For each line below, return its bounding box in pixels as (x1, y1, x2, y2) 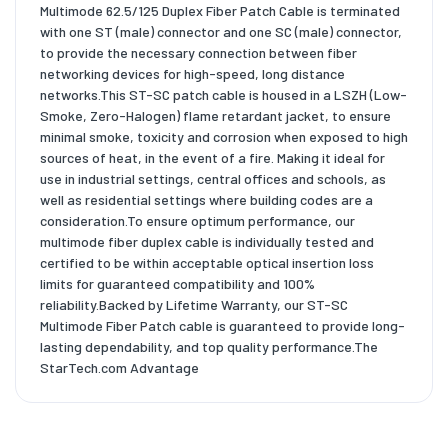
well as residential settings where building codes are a (40, 191, 373, 209)
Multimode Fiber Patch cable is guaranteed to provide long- (40, 317, 405, 335)
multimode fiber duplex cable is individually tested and (40, 233, 374, 251)
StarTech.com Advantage (40, 359, 199, 377)
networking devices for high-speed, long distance (40, 65, 345, 83)
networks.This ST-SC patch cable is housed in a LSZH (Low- (40, 86, 407, 104)
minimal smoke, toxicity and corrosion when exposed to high (40, 128, 408, 146)
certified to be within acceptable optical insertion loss (40, 254, 374, 272)
